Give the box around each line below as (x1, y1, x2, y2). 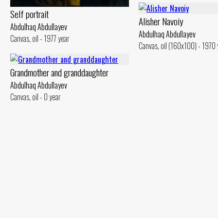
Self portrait (10, 6, 49, 21)
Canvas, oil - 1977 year (10, 32, 70, 44)
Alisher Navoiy (139, 14, 183, 28)
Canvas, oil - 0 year (10, 91, 61, 103)
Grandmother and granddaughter (10, 65, 109, 79)
